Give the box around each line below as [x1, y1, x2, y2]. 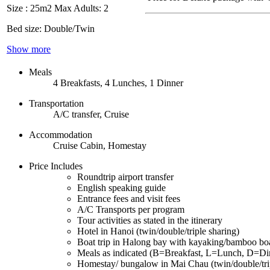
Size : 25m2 [7, 3, 54, 14]
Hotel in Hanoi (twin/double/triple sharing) [77, 225, 239, 236]
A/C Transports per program [77, 204, 184, 215]
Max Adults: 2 [54, 3, 108, 14]
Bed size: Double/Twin [7, 24, 95, 34]
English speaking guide [77, 182, 166, 193]
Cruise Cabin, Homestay [53, 140, 146, 151]
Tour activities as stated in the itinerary [77, 215, 222, 225]
